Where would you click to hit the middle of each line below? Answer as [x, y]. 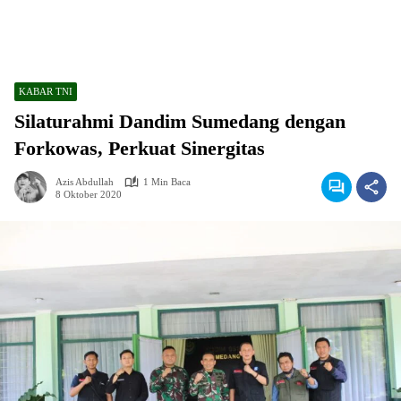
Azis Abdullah [85, 182]
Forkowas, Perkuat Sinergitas [140, 148]
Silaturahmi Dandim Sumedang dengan [180, 121]
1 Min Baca [167, 182]
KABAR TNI [46, 91]
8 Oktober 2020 [89, 194]
